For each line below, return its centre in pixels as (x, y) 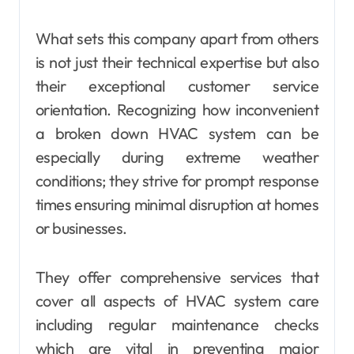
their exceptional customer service (177, 86)
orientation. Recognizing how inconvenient (177, 110)
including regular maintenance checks (177, 325)
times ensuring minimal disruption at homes (177, 205)
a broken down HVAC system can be (177, 134)
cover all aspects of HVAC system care (177, 301)
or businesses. (81, 228)
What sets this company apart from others (177, 39)
